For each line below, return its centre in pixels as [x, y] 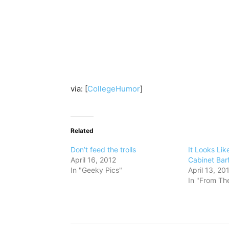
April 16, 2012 [93, 159]
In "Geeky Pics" [96, 170]
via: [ [79, 88]
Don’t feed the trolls [103, 149]
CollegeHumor [114, 88]
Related [82, 130]
